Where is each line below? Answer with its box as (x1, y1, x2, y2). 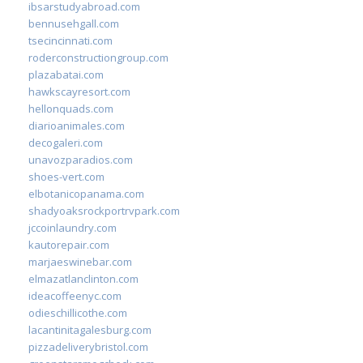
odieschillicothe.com (28, 305, 127, 320)
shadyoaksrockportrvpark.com (28, 203, 180, 218)
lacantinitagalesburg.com (28, 322, 152, 337)
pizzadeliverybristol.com (28, 339, 148, 354)
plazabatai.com (28, 66, 104, 82)
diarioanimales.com (28, 117, 125, 133)
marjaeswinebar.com (28, 254, 132, 269)
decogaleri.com (28, 135, 103, 150)
